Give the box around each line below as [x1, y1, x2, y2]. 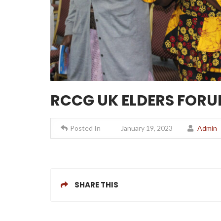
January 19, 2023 [119, 123, 173, 132]
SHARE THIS [73, 179, 118, 190]
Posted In [70, 123, 102, 132]
